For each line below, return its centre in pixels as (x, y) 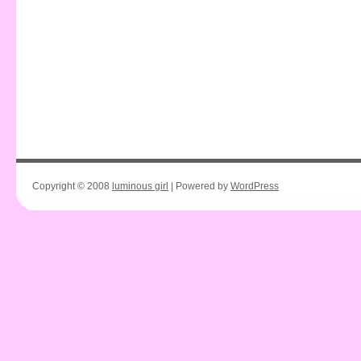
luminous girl (140, 186)
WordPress (255, 186)
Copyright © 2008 (72, 186)
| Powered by (199, 186)
